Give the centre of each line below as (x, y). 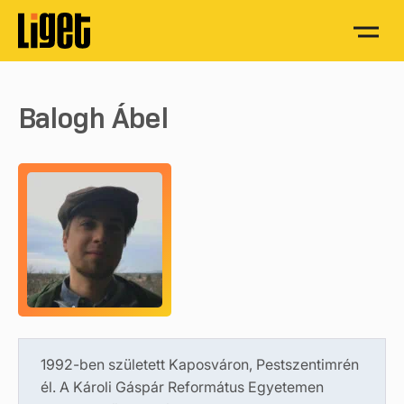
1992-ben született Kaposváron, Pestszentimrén (200, 364)
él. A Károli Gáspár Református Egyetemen (182, 387)
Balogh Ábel (93, 118)
